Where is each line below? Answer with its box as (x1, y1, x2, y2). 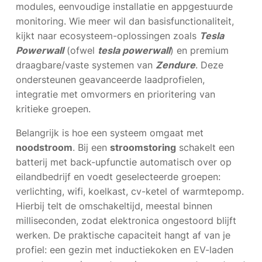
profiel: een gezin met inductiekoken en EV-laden (16, 244, 233, 256)
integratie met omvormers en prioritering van (16, 88, 215, 100)
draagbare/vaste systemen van (16, 59, 156, 71)
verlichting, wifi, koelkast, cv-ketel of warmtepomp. (16, 185, 244, 197)
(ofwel (64, 44, 98, 56)
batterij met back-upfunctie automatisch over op (16, 156, 232, 168)
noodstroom (16, 142, 73, 153)
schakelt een (176, 142, 235, 153)
